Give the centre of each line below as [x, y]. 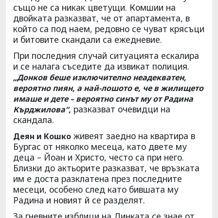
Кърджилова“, [42, 109]
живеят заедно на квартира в [133, 136]
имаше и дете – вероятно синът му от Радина [103, 99]
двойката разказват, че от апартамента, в [101, 18]
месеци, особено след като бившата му [96, 189]
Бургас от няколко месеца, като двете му [100, 146]
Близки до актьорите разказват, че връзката [106, 168]
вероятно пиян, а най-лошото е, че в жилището [108, 88]
